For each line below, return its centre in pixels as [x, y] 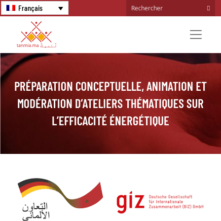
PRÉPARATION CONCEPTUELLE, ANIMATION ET [110, 86]
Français [31, 8]
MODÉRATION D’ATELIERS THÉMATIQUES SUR [110, 103]
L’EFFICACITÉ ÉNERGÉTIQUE [110, 120]
